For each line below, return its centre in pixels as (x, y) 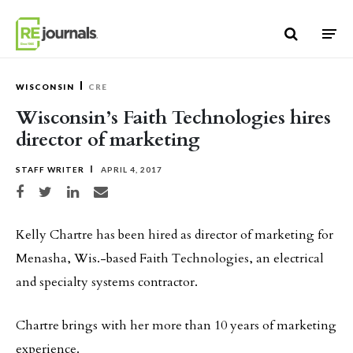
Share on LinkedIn (95, 190)
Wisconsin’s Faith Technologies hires (173, 118)
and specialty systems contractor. (107, 282)
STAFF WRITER (50, 169)
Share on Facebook (45, 190)
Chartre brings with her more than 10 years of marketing (176, 325)
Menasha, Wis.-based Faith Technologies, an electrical (170, 258)
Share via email (118, 190)
